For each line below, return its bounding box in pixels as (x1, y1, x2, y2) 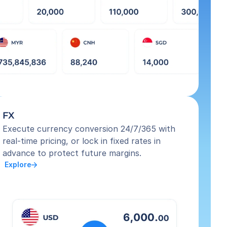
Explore (3, 160, 32, 169)
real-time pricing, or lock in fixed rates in (3, 136, 161, 146)
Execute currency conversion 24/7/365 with (3, 124, 176, 134)
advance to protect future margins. (3, 148, 142, 158)
